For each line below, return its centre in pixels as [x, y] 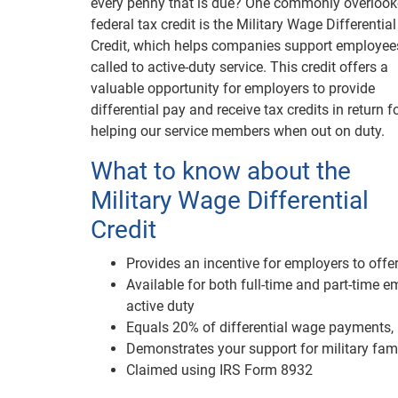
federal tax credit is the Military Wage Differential [243, 24]
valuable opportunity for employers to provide [233, 88]
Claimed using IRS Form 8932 [219, 370]
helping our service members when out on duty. [238, 131]
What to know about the [221, 171]
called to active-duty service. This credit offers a [239, 67]
